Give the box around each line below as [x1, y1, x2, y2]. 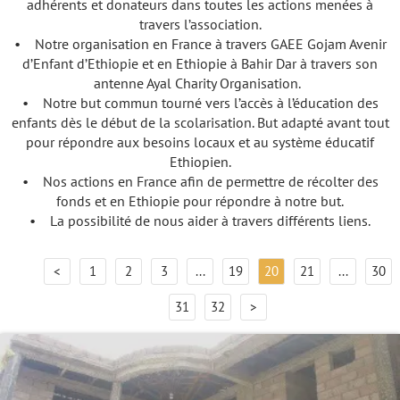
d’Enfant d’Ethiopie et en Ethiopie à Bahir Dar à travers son [22, 54, 378, 73]
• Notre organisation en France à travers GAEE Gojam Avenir [13, 35, 387, 54]
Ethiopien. [169, 153, 231, 171]
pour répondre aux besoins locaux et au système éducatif [26, 133, 374, 152]
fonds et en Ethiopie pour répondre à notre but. [56, 192, 344, 211]
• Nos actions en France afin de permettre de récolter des [21, 172, 379, 191]
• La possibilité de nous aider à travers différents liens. [29, 212, 371, 230]
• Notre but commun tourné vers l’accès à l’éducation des [21, 94, 379, 112]
